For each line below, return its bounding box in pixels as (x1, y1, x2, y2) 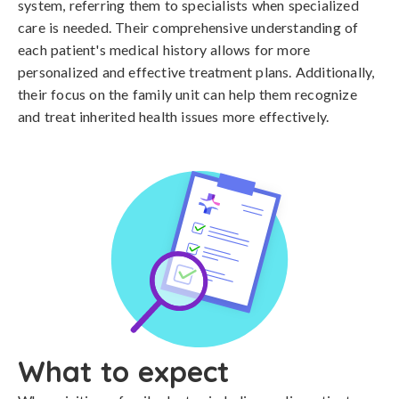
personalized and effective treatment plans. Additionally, (18, 63, 375, 80)
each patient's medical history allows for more (18, 41, 311, 58)
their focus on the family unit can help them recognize (18, 85, 357, 102)
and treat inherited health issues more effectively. (18, 108, 330, 125)
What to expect (18, 354, 229, 389)
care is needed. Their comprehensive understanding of (18, 19, 359, 36)
